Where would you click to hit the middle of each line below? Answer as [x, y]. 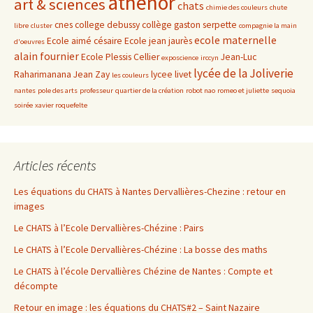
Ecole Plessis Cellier [120, 57]
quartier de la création [150, 90]
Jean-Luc [239, 57]
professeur [96, 90]
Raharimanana [43, 74]
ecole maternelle [235, 40]
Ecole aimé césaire [85, 41]
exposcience [180, 57]
